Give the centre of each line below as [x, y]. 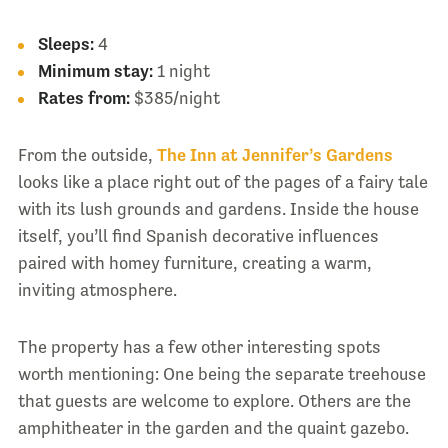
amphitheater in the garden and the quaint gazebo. [213, 427]
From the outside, [87, 154]
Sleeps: [65, 43]
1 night [181, 70]
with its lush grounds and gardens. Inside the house [218, 208]
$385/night [174, 97]
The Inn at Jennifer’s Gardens [274, 154]
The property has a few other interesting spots [199, 346]
